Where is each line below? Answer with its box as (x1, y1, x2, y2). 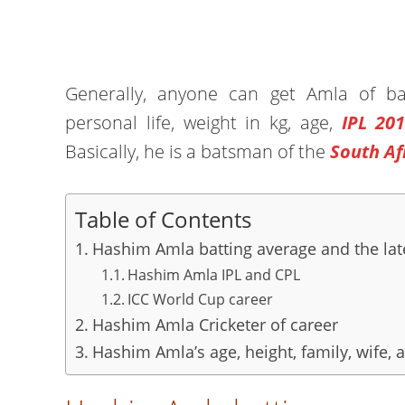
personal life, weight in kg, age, (65, 110, 342, 135)
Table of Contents (75, 203, 251, 234)
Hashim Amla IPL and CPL (127, 265, 300, 285)
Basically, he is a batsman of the (65, 139, 330, 164)
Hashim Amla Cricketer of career (91, 314, 338, 335)
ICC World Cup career (127, 289, 273, 309)
